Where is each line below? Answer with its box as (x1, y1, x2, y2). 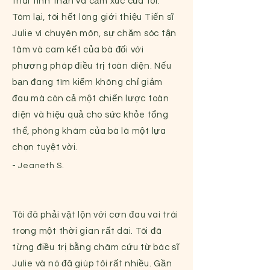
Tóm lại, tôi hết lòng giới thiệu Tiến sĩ (12, 13, 174, 22)
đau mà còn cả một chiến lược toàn (12, 94, 169, 103)
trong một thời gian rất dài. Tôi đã (12, 227, 162, 236)
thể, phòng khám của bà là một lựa (12, 127, 166, 136)
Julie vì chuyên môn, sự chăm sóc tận (12, 29, 177, 38)
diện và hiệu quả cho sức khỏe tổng (12, 110, 169, 119)
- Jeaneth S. (12, 162, 64, 170)
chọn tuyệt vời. (12, 143, 78, 152)
